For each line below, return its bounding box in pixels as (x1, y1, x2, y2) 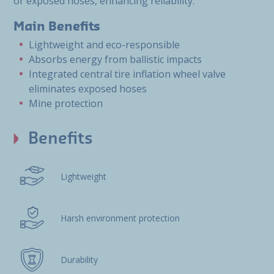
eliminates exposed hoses (29, 82, 147, 95)
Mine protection (29, 97, 103, 110)
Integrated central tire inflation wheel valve (29, 67, 226, 81)
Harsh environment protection (60, 212, 180, 224)
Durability (60, 254, 98, 265)
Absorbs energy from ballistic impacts (29, 53, 202, 66)
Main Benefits (13, 21, 100, 33)
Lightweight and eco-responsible (29, 38, 180, 51)
